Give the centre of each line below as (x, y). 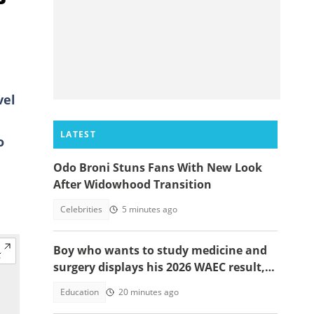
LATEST (78, 134)
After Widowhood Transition (132, 184)
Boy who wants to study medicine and (160, 250)
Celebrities (81, 209)
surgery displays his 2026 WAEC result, (159, 267)
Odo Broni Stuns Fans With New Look (158, 168)
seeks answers (94, 284)
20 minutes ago (149, 292)
